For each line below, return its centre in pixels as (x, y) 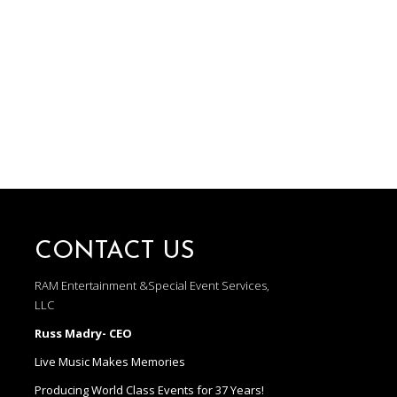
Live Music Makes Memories (110, 362)
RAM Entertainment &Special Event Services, (152, 286)
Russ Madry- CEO (84, 334)
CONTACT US (115, 252)
